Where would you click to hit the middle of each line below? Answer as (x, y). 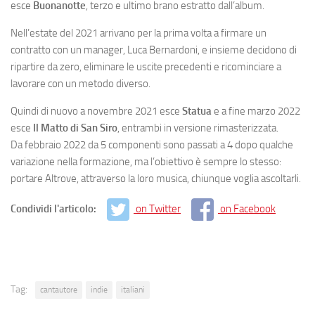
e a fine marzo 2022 (256, 111)
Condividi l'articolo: (54, 208)
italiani (133, 290)
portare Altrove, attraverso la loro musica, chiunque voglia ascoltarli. (156, 178)
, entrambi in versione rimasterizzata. (198, 128)
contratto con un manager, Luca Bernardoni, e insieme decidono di (154, 50)
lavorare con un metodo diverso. (81, 83)
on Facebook (248, 208)
